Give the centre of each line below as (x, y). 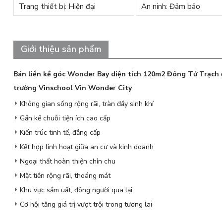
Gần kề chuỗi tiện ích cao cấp (65, 118)
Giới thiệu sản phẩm (61, 49)
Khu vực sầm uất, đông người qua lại (76, 190)
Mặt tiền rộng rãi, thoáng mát (65, 176)
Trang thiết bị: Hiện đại (57, 6)
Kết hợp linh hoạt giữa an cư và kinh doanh (86, 147)
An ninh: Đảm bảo (170, 6)
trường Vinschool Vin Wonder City (72, 88)
